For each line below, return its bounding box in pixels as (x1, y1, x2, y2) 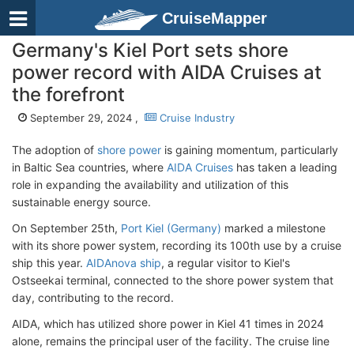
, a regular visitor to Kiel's (161, 256, 290, 269)
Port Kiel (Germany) (121, 221, 221, 235)
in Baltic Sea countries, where (12, 160, 167, 174)
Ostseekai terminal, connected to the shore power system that (12, 273, 333, 287)
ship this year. (12, 256, 86, 269)
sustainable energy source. (12, 195, 151, 209)
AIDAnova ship (86, 256, 161, 269)
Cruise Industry (156, 111, 235, 124)
